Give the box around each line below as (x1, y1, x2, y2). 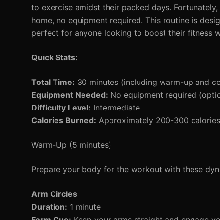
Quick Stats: (31, 53, 78, 62)
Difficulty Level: (31, 103, 91, 112)
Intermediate (91, 103, 140, 112)
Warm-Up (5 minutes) (31, 140, 111, 150)
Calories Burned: (31, 115, 96, 125)
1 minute (67, 202, 101, 212)
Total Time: (31, 77, 75, 87)
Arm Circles (31, 189, 77, 199)
